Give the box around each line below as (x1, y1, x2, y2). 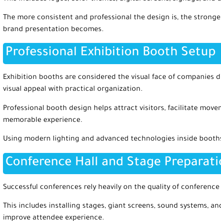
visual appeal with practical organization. (3, 86, 143, 94)
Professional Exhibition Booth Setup (5, 46, 216, 61)
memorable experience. (3, 116, 82, 125)
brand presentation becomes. (3, 26, 104, 35)
